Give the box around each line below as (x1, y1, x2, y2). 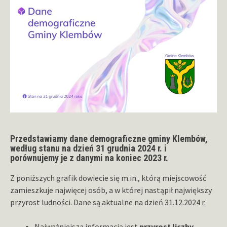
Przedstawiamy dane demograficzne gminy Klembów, (10, 133, 208, 144)
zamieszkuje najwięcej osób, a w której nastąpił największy (10, 184, 212, 195)
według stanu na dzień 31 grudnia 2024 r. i (10, 142, 167, 154)
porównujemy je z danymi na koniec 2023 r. (10, 152, 170, 163)
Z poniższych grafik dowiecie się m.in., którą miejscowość (10, 172, 206, 183)
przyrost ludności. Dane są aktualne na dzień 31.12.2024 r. (10, 197, 206, 207)
